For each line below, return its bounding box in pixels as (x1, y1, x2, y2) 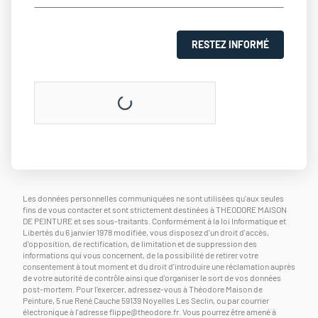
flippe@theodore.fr (109, 306, 179, 317)
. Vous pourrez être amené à (179, 306, 276, 317)
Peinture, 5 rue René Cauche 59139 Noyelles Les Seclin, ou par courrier (23, 295, 269, 305)
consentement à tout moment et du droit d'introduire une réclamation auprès (23, 261, 295, 271)
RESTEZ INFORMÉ (192, 38, 269, 51)
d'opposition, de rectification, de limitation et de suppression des (23, 238, 257, 248)
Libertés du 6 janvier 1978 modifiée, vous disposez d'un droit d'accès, (23, 226, 269, 237)
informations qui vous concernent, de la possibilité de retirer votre (23, 249, 258, 260)
